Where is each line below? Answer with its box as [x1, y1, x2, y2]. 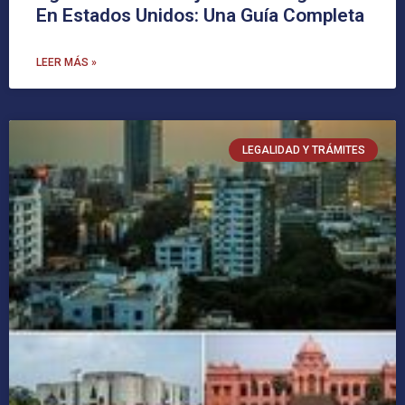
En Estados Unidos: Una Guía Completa [36, 4, 364, 26]
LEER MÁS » [36, 55, 97, 69]
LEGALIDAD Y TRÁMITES [241, 144, 365, 157]
